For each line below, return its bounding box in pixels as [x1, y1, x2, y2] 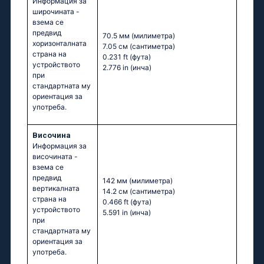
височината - [32, 152, 78, 161]
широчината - [32, 7, 80, 16]
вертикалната [32, 184, 80, 193]
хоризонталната [32, 39, 87, 48]
